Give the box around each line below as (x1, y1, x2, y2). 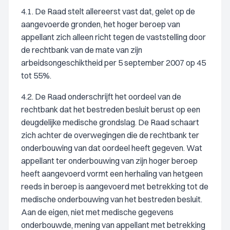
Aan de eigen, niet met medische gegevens (21, 207, 174, 217)
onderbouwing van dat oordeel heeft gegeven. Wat (21, 143, 202, 153)
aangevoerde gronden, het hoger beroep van (21, 19, 180, 29)
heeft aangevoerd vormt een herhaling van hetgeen (21, 168, 203, 179)
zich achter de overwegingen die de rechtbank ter (21, 130, 199, 140)
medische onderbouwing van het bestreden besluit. (21, 194, 202, 204)
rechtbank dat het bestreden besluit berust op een (21, 104, 200, 114)
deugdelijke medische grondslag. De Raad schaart (21, 117, 199, 127)
